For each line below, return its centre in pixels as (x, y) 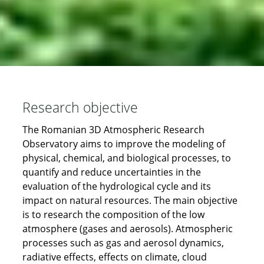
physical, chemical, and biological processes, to (126, 158)
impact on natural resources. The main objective (130, 201)
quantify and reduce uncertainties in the (111, 172)
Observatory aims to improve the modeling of (123, 144)
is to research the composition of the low (113, 215)
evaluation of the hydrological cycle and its (116, 187)
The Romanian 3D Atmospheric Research (113, 130)
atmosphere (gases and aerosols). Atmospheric (127, 229)
